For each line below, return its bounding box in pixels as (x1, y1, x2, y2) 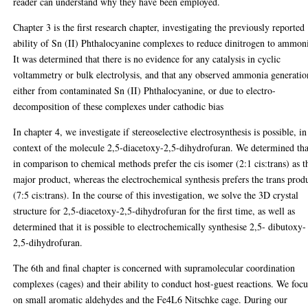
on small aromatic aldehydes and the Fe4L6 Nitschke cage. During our (13, 292, 288, 306)
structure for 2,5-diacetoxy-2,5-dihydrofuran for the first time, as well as (13, 203, 296, 217)
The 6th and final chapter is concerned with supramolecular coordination (13, 261, 296, 274)
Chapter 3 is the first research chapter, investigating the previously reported (13, 20, 305, 34)
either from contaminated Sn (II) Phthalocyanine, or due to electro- (13, 83, 276, 97)
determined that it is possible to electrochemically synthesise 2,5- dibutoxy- (13, 219, 307, 233)
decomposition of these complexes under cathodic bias (13, 99, 224, 113)
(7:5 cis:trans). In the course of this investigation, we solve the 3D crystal (13, 188, 299, 201)
